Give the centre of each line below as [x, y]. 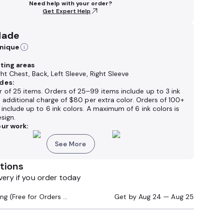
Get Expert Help [67, 11]
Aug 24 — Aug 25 [166, 197]
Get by [126, 197]
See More [70, 144]
